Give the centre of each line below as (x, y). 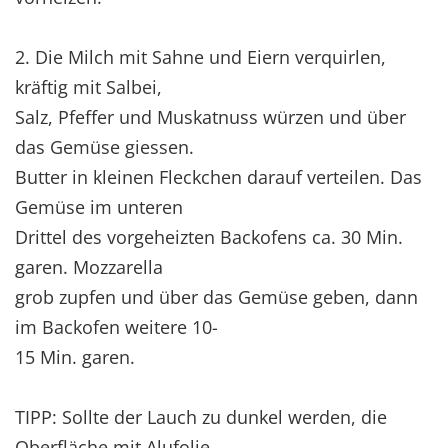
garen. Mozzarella (89, 266)
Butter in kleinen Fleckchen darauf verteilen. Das (218, 176)
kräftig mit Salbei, (88, 86)
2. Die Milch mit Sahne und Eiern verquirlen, (200, 56)
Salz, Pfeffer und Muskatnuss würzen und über (210, 116)
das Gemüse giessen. (104, 146)
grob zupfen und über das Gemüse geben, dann (216, 296)
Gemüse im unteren (99, 206)
